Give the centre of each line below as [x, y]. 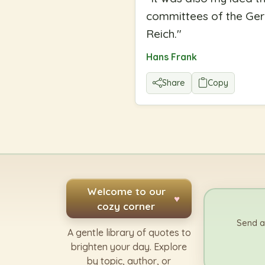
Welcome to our [126, 191]
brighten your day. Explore [129, 247]
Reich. [161, 33]
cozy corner [126, 206]
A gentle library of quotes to [129, 233]
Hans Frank [172, 56]
